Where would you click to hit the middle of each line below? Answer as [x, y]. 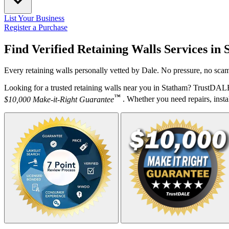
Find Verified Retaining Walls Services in [114, 49]
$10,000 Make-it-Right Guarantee [59, 99]
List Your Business [34, 18]
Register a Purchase [36, 27]
